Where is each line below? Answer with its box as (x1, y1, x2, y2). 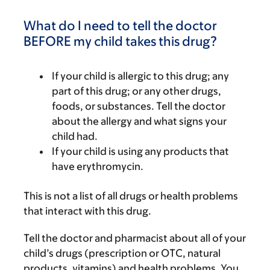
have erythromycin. (52, 160, 143, 172)
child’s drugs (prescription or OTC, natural (24, 247, 221, 259)
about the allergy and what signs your (52, 115, 227, 127)
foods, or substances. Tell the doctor (52, 100, 225, 112)
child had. (52, 130, 98, 142)
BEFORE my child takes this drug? (24, 34, 217, 49)
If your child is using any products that (52, 145, 229, 157)
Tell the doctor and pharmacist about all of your (24, 232, 246, 244)
